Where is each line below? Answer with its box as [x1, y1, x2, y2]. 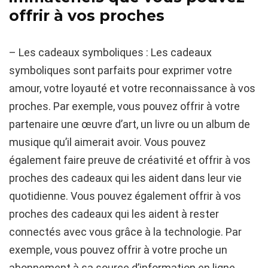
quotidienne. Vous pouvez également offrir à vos [9, 190, 241, 203]
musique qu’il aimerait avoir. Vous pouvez [9, 136, 206, 149]
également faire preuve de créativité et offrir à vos [9, 154, 251, 167]
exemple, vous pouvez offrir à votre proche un [9, 243, 227, 257]
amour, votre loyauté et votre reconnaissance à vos [9, 82, 255, 95]
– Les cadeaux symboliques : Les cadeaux [9, 46, 212, 59]
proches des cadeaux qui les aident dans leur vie [9, 172, 242, 185]
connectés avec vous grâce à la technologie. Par [9, 226, 242, 239]
